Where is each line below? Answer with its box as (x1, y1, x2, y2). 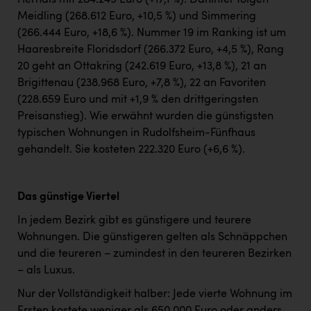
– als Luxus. (17, 265, 75, 277)
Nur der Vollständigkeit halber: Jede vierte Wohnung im (17, 289, 292, 301)
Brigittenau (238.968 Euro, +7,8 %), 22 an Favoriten (17, 78, 266, 90)
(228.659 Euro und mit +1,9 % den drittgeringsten (17, 94, 258, 106)
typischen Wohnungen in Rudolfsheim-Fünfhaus (17, 128, 255, 140)
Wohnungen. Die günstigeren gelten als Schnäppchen (17, 232, 287, 244)
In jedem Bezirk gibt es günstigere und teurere (17, 215, 251, 227)
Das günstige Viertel (17, 192, 119, 203)
